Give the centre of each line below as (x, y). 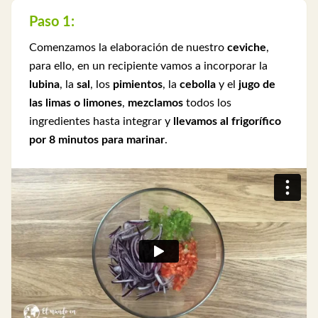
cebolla (198, 85)
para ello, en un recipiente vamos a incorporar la (148, 66)
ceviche (247, 48)
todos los (207, 103)
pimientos (138, 85)
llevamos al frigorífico (227, 122)
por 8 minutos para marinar (97, 140)
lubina (44, 85)
